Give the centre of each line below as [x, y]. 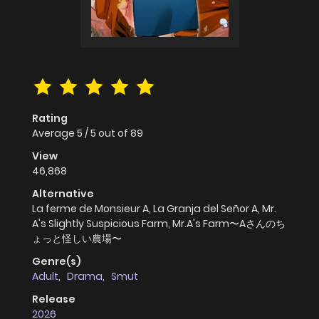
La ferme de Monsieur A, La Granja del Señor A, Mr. [154, 209]
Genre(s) [57, 262]
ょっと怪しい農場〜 [77, 239]
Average [54, 134]
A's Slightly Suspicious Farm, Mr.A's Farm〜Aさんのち [159, 224]
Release [54, 299]
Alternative [63, 194]
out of [114, 134]
